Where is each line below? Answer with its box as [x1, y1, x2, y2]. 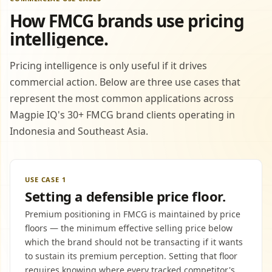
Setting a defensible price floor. [25, 187, 226, 205]
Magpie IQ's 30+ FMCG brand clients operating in [10, 108, 235, 121]
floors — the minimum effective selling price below [25, 222, 233, 234]
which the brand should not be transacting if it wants [25, 236, 243, 248]
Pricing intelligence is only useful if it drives [10, 59, 207, 72]
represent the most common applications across [10, 92, 234, 105]
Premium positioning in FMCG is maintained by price [25, 208, 240, 220]
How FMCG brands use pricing [10, 9, 244, 32]
